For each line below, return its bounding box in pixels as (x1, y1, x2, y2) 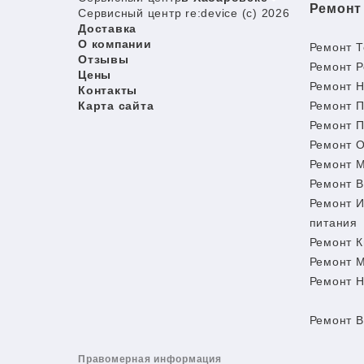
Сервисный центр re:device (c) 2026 (78, 6, 290, 19)
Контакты (78, 84, 137, 97)
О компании (78, 37, 152, 50)
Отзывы (78, 53, 129, 66)
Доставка (78, 22, 136, 35)
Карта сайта (78, 99, 154, 112)
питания (309, 216, 357, 229)
